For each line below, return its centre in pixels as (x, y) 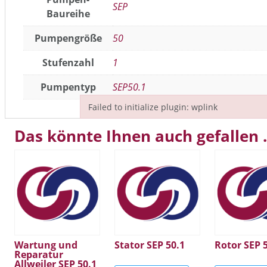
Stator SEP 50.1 (150, 245)
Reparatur (39, 254)
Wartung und (46, 245)
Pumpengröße (68, 38)
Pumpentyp (68, 87)
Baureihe (68, 14)
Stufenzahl (68, 63)
